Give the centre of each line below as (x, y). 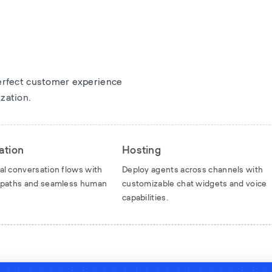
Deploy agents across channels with (192, 170)
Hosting (141, 151)
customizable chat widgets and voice (194, 184)
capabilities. (145, 198)
